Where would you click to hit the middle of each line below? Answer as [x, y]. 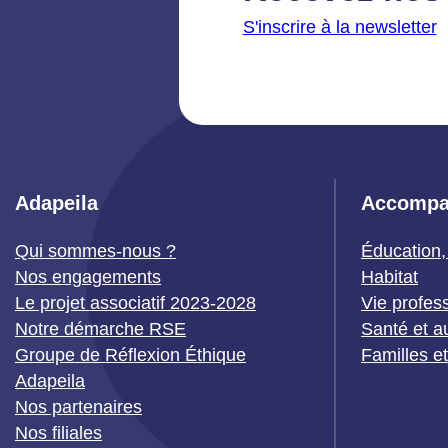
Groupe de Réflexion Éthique [130, 355]
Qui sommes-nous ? [95, 251]
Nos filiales [58, 433]
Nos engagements [88, 277]
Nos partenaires [78, 407]
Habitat [389, 277]
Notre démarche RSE [100, 329]
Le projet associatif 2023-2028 [135, 303]
